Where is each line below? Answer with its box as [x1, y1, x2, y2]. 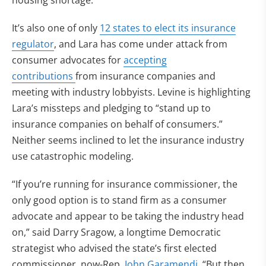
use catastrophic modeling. [12, 150, 134, 163]
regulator [12, 37, 54, 50]
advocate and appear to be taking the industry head [12, 210, 244, 223]
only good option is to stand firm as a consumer [12, 194, 227, 207]
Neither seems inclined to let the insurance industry [12, 134, 244, 147]
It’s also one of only [12, 21, 100, 34]
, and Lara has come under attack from [54, 37, 227, 50]
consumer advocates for [12, 53, 123, 66]
